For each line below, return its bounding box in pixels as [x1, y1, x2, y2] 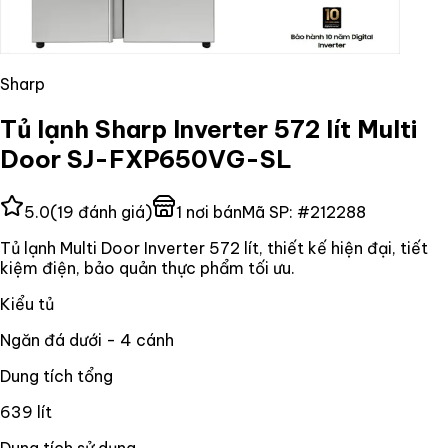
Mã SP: [242, 201, 297, 222]
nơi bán [182, 201, 242, 222]
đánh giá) [74, 201, 152, 222]
